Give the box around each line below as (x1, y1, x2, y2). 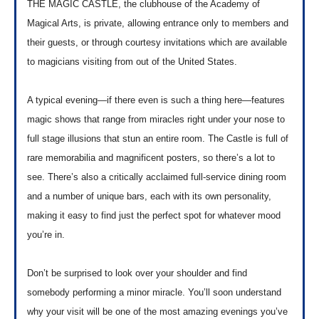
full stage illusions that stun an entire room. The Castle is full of (27, 133, 288, 145)
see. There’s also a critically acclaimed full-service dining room (27, 172, 286, 183)
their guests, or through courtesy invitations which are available (27, 37, 287, 48)
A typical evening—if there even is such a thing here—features (27, 95, 285, 106)
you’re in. (27, 229, 65, 241)
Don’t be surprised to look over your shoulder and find (27, 268, 247, 279)
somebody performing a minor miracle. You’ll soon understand (27, 287, 281, 298)
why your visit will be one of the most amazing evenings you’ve (27, 306, 288, 318)
